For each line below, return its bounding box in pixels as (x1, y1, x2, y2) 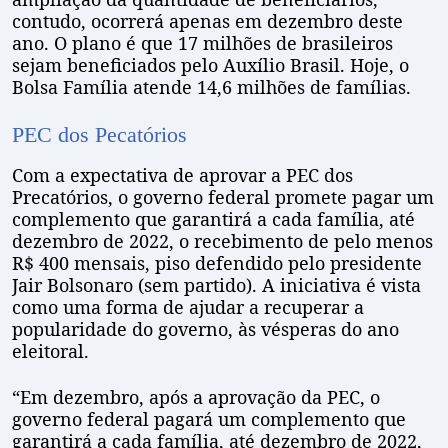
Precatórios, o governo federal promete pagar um (12, 184, 434, 209)
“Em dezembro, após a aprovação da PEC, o (12, 384, 380, 409)
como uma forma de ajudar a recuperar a (12, 294, 364, 319)
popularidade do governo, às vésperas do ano (12, 316, 399, 341)
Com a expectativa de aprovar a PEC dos (12, 162, 353, 187)
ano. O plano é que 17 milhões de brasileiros (12, 30, 393, 55)
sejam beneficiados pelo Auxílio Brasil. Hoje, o (12, 52, 409, 77)
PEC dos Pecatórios (12, 121, 187, 147)
